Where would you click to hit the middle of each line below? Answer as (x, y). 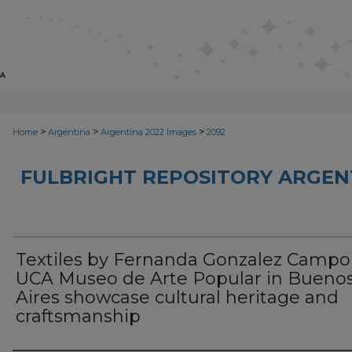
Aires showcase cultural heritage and (177, 297)
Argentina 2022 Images (148, 132)
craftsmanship (78, 316)
